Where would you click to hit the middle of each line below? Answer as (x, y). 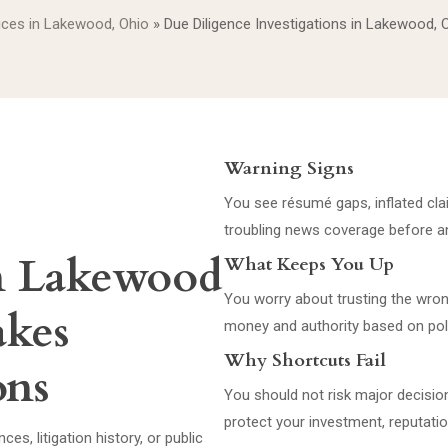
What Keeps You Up (309, 264)
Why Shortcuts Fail (305, 360)
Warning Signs (289, 168)
